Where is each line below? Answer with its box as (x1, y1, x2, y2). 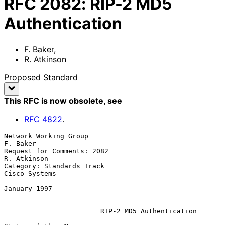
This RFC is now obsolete (4, 95, 103, 106)
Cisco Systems (4, 169, 56, 177)
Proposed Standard (4, 72, 78, 82)
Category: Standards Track (4, 162, 104, 170)
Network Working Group (4, 132, 88, 140)
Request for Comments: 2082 (4, 147, 108, 155)
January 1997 (4, 184, 52, 192)
